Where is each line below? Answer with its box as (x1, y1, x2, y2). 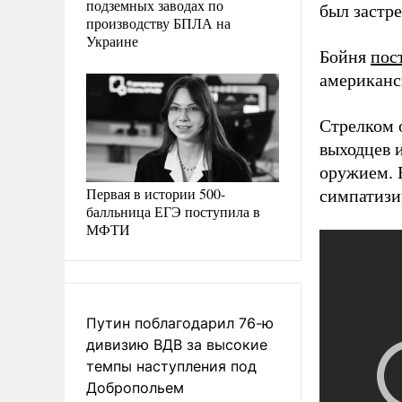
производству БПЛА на (86, 13, 231, 32)
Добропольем (86, 378, 184, 397)
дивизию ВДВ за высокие (86, 335, 267, 354)
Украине (86, 31, 138, 50)
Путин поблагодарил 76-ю (86, 313, 274, 332)
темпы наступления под (86, 356, 257, 375)
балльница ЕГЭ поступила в (86, 201, 260, 221)
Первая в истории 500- (86, 183, 225, 203)
